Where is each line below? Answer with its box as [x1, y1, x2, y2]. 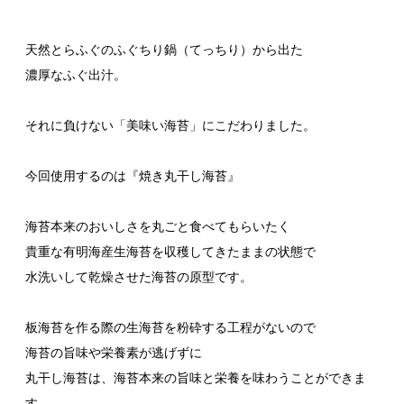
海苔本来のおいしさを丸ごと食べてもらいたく [25, 218, 290, 234]
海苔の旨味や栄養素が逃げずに [25, 344, 202, 360]
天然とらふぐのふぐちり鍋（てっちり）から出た [25, 41, 303, 57]
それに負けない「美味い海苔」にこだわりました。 [25, 117, 316, 133]
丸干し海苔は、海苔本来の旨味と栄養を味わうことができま [25, 370, 366, 385]
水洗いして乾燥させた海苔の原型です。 [25, 269, 252, 284]
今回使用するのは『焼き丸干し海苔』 [25, 168, 240, 183]
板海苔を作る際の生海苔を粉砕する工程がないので [25, 319, 316, 335]
